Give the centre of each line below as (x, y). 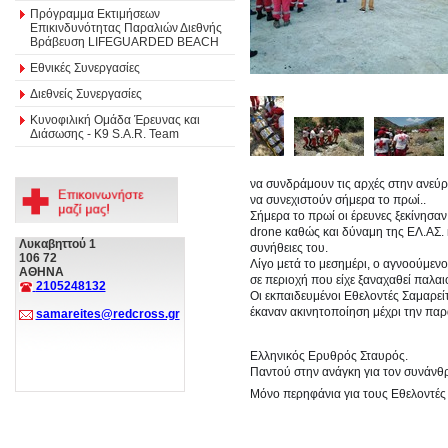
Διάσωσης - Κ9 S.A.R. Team (104, 133)
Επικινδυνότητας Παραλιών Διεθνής (126, 27)
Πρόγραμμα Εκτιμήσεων (95, 13)
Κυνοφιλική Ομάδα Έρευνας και (115, 119)
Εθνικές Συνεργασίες (85, 67)
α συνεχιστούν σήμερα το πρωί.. (341, 199)
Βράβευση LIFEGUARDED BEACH (124, 41)
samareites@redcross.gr (107, 314)
